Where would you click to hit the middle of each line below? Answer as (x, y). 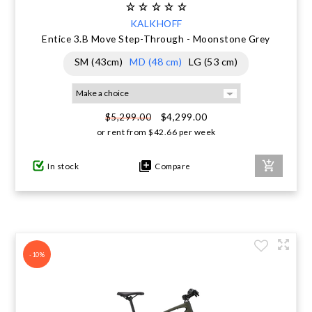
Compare (171, 166)
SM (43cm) (99, 62)
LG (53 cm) (213, 62)
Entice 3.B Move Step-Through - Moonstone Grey (156, 39)
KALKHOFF (156, 23)
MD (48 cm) (156, 62)
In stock (63, 166)
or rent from (122, 132)
